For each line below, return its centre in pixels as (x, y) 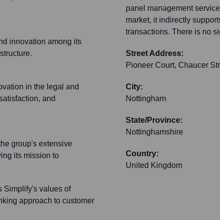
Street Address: (155, 54)
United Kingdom (154, 165)
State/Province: (154, 120)
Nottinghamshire (154, 132)
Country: (142, 154)
